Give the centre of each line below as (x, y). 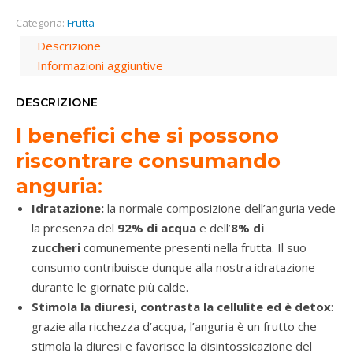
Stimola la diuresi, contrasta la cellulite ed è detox (181, 307)
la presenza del (74, 228)
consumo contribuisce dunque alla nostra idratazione (173, 268)
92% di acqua (157, 228)
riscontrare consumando (148, 161)
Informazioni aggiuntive (100, 66)
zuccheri (56, 248)
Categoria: (41, 23)
